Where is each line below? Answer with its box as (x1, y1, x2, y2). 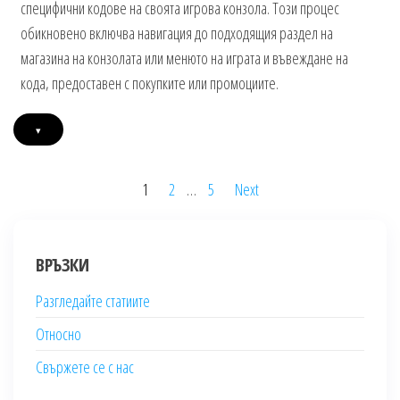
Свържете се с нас (36, 356, 134, 379)
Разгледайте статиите (36, 290, 150, 312)
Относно (36, 323, 81, 346)
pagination (12, 202, 124, 239)
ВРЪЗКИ (36, 253, 89, 278)
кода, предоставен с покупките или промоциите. (21, 72, 279, 95)
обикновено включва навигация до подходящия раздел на (21, 22, 334, 45)
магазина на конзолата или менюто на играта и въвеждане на (21, 47, 349, 70)
